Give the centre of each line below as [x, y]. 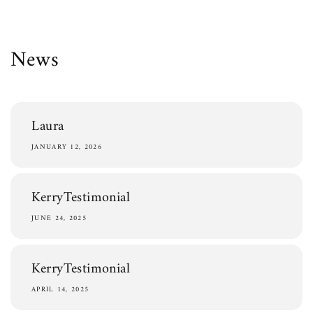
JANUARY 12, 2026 [67, 147]
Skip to [40, 9]
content [42, 22]
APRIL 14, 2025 [60, 290]
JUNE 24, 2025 [59, 218]
